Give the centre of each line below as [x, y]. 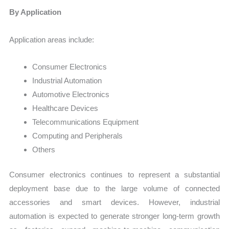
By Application [36, 12]
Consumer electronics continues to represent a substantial [114, 175]
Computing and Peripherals [78, 135]
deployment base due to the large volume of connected [114, 189]
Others [44, 149]
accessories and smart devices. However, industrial [114, 202]
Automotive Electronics [71, 94]
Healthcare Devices [65, 108]
